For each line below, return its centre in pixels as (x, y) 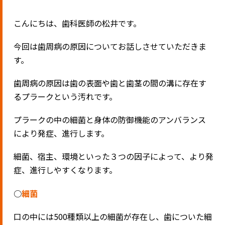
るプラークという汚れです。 (66, 97)
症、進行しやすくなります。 (66, 170)
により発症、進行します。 (62, 133)
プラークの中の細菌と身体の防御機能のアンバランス (110, 120)
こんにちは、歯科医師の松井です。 (78, 23)
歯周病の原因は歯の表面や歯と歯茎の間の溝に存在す (110, 83)
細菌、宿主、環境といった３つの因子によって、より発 (114, 156)
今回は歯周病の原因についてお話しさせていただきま (110, 46)
